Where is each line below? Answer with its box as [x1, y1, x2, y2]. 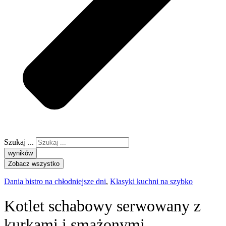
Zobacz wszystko [8, 159, 60, 167]
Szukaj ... [4, 137, 34, 146]
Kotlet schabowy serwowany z [4, 197, 201, 215]
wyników [8, 149, 33, 157]
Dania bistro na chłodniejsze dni [4, 177, 106, 186]
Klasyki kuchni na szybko [110, 177, 193, 186]
